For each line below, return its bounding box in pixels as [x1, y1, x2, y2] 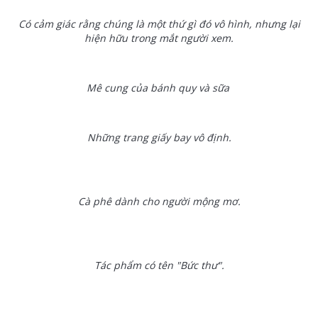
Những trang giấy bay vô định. [87, 131, 231, 144]
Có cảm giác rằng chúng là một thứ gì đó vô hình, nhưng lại [18, 17, 300, 31]
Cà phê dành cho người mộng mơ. [77, 194, 241, 208]
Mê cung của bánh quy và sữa [86, 81, 232, 94]
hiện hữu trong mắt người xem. [84, 31, 234, 45]
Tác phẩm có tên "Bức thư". [94, 258, 224, 272]
